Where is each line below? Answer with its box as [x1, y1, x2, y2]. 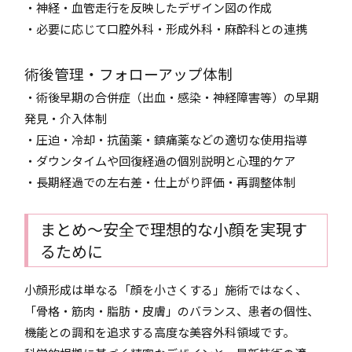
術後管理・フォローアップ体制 [24, 63, 233, 84]
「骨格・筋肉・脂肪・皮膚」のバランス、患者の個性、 [24, 302, 320, 319]
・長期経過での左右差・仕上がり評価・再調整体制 [24, 174, 296, 190]
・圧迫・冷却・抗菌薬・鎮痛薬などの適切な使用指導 [24, 131, 308, 148]
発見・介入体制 [24, 110, 108, 126]
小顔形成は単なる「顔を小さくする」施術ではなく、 [24, 281, 308, 298]
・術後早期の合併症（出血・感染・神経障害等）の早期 [24, 89, 320, 105]
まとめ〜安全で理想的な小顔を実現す [40, 218, 308, 240]
